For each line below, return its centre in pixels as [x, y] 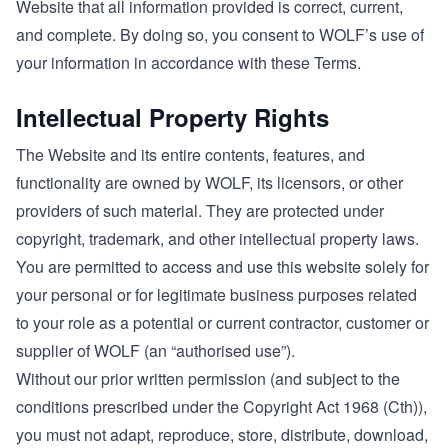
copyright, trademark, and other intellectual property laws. [217, 238]
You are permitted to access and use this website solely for [222, 266]
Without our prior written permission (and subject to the [208, 378]
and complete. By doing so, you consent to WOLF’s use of [220, 34]
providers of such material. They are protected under [200, 210]
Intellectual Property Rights [172, 117]
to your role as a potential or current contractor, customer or [222, 322]
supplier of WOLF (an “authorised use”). [155, 350]
